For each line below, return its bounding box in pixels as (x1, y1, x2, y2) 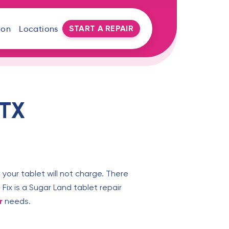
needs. (3, 196, 31, 207)
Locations (19, 24, 58, 34)
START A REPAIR (68, 24, 133, 33)
